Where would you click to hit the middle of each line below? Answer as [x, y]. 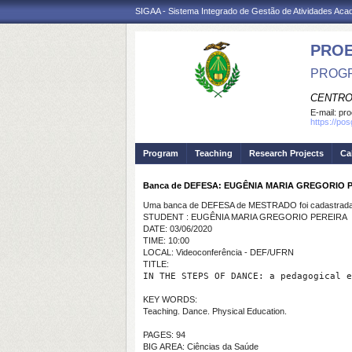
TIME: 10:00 [166, 240]
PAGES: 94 [164, 335]
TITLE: [156, 264]
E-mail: [324, 112]
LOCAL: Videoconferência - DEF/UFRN [218, 252]
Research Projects [286, 153]
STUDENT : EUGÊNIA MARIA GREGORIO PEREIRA [245, 217]
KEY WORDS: [170, 299]
